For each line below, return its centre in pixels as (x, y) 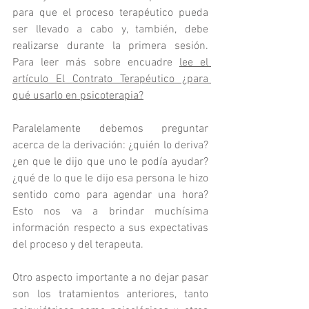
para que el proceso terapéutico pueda (110, 13)
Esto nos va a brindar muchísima (110, 211)
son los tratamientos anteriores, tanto (110, 294)
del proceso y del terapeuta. (78, 245)
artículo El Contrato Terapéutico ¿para (110, 79)
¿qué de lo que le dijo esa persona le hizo (110, 178)
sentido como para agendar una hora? (110, 195)
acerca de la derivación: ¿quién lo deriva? (110, 145)
